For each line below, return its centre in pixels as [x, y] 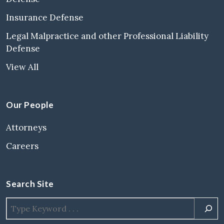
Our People [30, 104]
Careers [22, 146]
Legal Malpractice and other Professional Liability [107, 36]
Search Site [30, 183]
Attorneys [26, 127]
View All [22, 67]
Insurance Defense [45, 17]
